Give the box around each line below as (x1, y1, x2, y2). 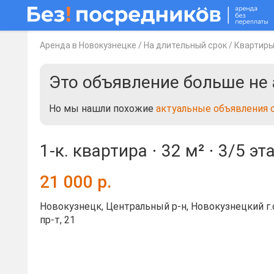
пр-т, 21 (40, 214, 75, 226)
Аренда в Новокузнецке (40, 40, 136, 50)
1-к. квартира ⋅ (40, 141, 161, 161)
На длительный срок (144, 40, 227, 50)
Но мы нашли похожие (49, 103, 156, 114)
